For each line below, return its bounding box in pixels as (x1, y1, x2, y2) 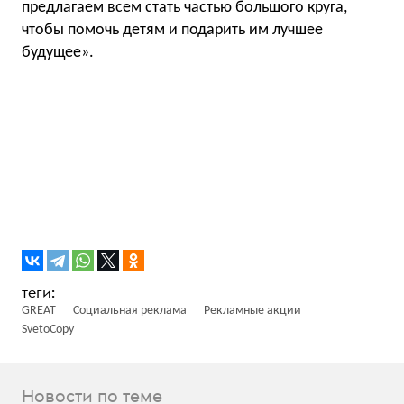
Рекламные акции (204, 303, 301, 317)
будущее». (22, 43, 94, 61)
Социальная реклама (73, 303, 187, 317)
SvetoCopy (22, 322, 74, 336)
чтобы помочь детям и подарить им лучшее (22, 21, 323, 39)
